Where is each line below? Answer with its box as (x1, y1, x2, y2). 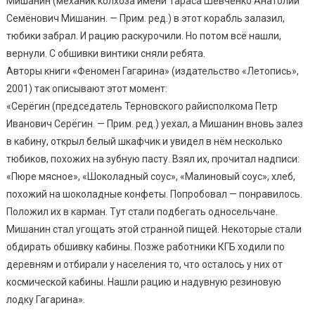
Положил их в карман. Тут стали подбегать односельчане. (6, 205, 278, 217)
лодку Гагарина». (6, 293, 85, 305)
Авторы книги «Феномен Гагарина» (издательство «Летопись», (6, 65, 299, 77)
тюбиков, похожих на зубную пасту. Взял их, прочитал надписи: (6, 153, 300, 165)
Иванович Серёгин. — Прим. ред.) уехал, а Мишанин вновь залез (6, 117, 303, 129)
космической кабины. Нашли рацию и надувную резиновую (6, 276, 281, 288)
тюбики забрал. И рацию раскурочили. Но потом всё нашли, (6, 30, 281, 41)
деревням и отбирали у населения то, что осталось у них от (6, 258, 283, 270)
